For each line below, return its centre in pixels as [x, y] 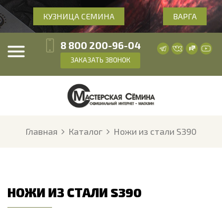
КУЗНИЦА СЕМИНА [79, 16]
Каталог [85, 131]
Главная [41, 131]
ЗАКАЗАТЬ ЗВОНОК [101, 60]
